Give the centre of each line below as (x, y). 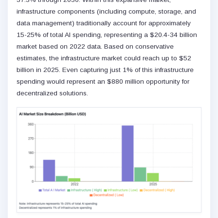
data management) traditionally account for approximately (104, 23)
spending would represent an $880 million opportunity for (103, 82)
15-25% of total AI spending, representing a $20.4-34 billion (107, 35)
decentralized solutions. (52, 93)
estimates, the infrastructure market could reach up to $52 (104, 58)
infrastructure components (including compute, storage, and (106, 12)
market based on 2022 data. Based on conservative (95, 47)
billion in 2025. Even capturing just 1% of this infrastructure (105, 70)
